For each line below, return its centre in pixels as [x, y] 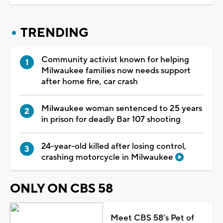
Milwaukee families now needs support [116, 70]
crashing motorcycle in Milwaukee [108, 157]
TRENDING [55, 33]
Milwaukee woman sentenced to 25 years [122, 108]
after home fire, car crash [90, 81]
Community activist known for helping [115, 59]
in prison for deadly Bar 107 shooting [111, 119]
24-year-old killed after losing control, [114, 146]
